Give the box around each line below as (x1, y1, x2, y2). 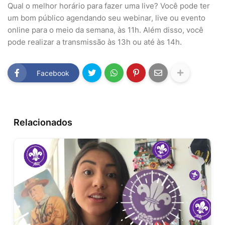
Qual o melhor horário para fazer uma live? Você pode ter (8, 1, 210, 11)
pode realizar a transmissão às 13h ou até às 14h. (8, 37, 182, 47)
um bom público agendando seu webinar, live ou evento (8, 13, 205, 23)
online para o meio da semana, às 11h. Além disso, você (8, 25, 203, 35)
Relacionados (14, 117, 72, 128)
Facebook (37, 68, 69, 77)
